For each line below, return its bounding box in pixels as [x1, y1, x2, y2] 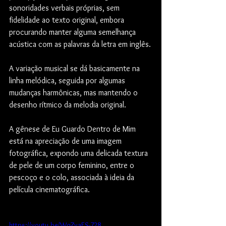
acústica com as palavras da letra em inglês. [9, 39, 151, 49]
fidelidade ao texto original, [9, 15, 98, 25]
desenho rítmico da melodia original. [9, 99, 126, 109]
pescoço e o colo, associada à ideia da [9, 172, 136, 182]
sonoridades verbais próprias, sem [9, 3, 122, 13]
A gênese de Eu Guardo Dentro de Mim [9, 124, 138, 134]
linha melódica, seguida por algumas [9, 75, 127, 85]
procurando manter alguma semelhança [9, 27, 138, 37]
